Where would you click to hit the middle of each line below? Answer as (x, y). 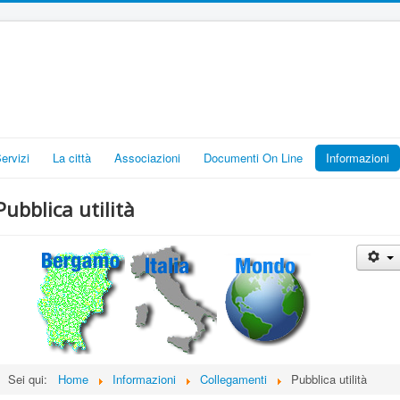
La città (72, 158)
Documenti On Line (253, 158)
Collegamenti (233, 379)
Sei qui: (31, 379)
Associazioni (147, 158)
